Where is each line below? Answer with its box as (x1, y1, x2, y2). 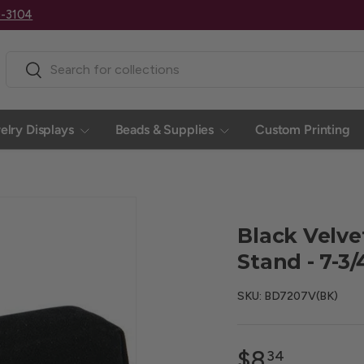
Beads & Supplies (115, 121, 214, 137)
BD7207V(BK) (263, 288, 338, 303)
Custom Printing (255, 121, 350, 137)
